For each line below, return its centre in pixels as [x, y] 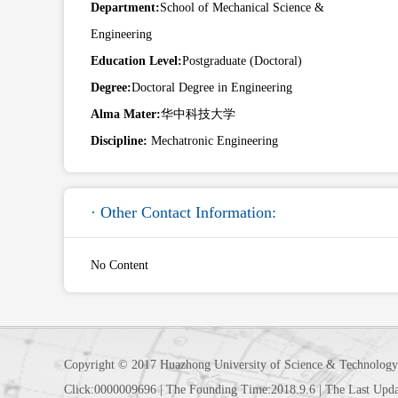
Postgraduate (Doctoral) [242, 61]
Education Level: [136, 61]
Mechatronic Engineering [215, 141]
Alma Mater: [126, 115]
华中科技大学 [198, 115]
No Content [119, 266]
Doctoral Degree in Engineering [212, 88]
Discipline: [121, 141]
